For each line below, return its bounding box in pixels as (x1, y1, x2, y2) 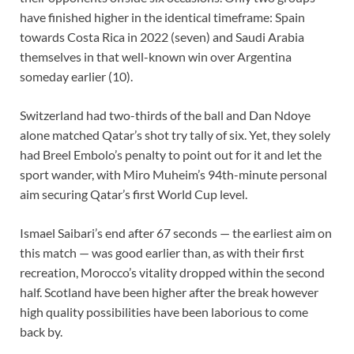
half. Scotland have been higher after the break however (20, 284, 318, 300)
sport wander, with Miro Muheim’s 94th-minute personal (20, 167, 327, 183)
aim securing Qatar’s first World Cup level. (20, 186, 247, 202)
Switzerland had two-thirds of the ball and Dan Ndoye (20, 107, 311, 123)
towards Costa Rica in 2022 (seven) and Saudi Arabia (20, 29, 304, 45)
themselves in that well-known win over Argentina (20, 49, 292, 65)
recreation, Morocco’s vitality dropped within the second (20, 265, 325, 281)
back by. (20, 324, 62, 340)
